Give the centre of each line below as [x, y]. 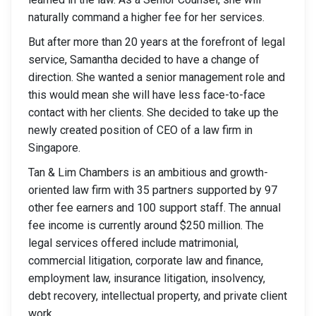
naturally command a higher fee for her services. [146, 17]
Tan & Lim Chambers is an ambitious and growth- [148, 172]
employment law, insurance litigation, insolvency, [147, 278]
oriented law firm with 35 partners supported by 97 [153, 190]
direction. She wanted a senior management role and [157, 77]
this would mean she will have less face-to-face [147, 95]
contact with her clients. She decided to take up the [153, 113]
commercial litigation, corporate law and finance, [146, 261]
